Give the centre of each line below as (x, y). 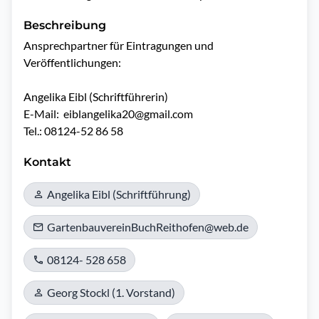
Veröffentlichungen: (72, 62)
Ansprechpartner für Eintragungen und (119, 45)
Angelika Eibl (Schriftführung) (119, 194)
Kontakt (47, 162)
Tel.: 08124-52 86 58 (73, 131)
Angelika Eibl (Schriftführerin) (96, 96)
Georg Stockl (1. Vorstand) (111, 292)
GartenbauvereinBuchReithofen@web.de (148, 227)
